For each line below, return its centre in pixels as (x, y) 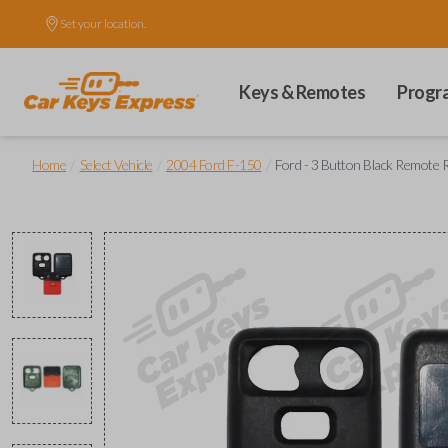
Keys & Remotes (302, 92)
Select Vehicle (116, 164)
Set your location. (103, 23)
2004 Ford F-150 (214, 164)
